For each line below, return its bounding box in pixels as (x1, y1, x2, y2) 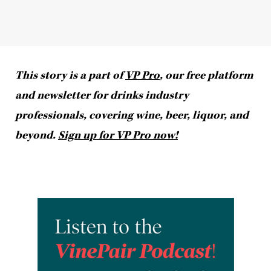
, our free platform (160, 68, 253, 82)
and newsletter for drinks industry (15, 88, 189, 102)
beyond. (15, 128, 58, 142)
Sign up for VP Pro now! (58, 128, 178, 142)
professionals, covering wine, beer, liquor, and (15, 108, 249, 122)
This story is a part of (15, 68, 125, 82)
